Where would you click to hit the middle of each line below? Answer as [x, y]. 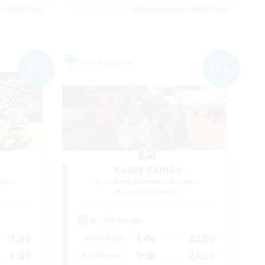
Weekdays [103, 238]
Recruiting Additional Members [148, 182]
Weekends [103, 256]
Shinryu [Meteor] [152, 192]
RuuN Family [148, 169]
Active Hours [117, 220]
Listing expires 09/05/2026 [181, 9]
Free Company [106, 62]
